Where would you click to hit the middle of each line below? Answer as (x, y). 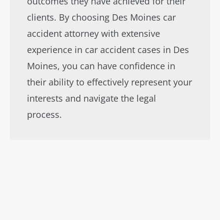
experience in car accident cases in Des (108, 50)
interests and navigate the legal (92, 98)
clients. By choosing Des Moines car (101, 17)
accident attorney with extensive (94, 33)
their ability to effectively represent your (110, 82)
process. (44, 114)
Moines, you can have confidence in (101, 66)
